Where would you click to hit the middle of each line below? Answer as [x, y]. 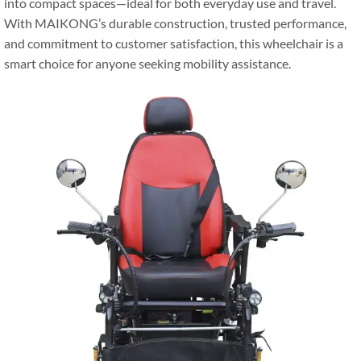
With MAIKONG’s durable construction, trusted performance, [175, 23]
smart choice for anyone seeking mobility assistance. [147, 63]
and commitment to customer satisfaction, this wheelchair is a [174, 43]
